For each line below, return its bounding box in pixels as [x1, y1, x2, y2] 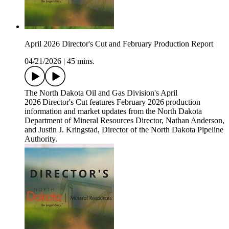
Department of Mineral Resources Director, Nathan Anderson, [25, 116, 224, 125]
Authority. [25, 134, 57, 144]
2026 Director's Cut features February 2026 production [25, 98, 200, 107]
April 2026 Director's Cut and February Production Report [25, 39, 213, 49]
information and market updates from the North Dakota [25, 107, 202, 116]
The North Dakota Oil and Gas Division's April [25, 88, 177, 98]
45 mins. [67, 57, 95, 66]
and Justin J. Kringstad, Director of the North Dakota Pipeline [25, 125, 223, 134]
